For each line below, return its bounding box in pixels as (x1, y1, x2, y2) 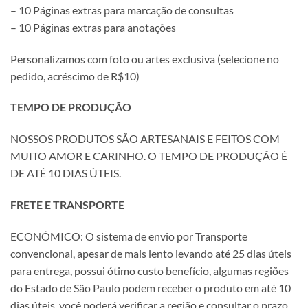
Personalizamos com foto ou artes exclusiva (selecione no (10, 52, 279, 65)
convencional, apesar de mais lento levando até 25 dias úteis (10, 246, 291, 260)
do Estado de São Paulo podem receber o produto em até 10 (10, 280, 291, 294)
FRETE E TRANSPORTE (10, 198, 124, 212)
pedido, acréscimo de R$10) (10, 69, 140, 82)
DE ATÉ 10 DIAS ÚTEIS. (10, 166, 121, 180)
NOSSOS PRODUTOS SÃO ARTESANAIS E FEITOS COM (10, 132, 280, 146)
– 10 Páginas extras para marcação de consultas (10, 3, 234, 16)
